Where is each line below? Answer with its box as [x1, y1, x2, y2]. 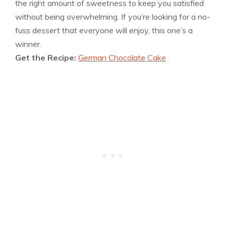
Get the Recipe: [15, 52, 78, 63]
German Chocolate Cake [78, 52, 166, 63]
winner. [15, 38, 41, 49]
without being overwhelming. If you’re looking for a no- [15, 11, 210, 22]
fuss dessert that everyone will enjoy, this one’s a [15, 25, 193, 35]
